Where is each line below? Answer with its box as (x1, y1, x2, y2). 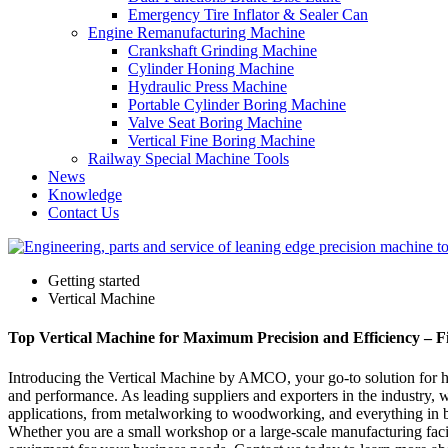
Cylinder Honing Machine (128, 60, 294, 77)
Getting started (48, 272, 140, 289)
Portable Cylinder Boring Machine (128, 96, 346, 113)
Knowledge (48, 186, 122, 203)
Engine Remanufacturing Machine (88, 24, 305, 41)
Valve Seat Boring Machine (128, 114, 302, 131)
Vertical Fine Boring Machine (128, 132, 315, 149)
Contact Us (48, 204, 119, 221)
